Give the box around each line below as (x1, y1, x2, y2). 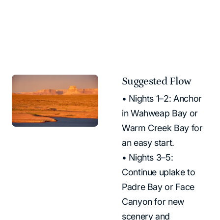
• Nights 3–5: (122, 152, 173, 163)
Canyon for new (122, 196, 184, 207)
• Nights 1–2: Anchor (122, 93, 202, 104)
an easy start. (122, 137, 174, 148)
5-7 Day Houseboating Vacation (12, 3, 99, 11)
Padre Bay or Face (122, 181, 194, 192)
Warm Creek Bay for (122, 122, 203, 133)
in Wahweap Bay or (122, 108, 198, 118)
